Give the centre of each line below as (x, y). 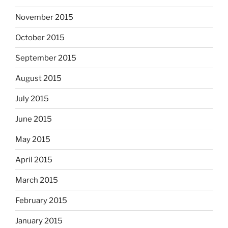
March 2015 (37, 180)
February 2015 (41, 200)
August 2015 (38, 78)
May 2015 (33, 139)
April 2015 (34, 160)
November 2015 (44, 17)
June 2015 (34, 119)
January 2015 (39, 221)
